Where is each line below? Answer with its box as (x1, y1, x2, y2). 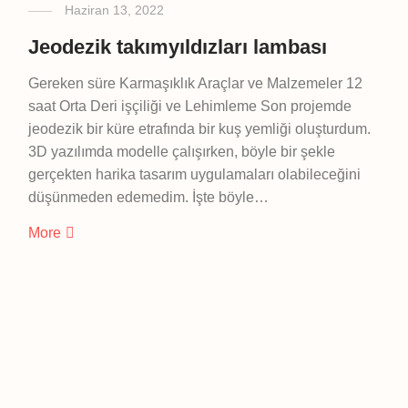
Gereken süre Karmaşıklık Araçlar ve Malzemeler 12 (27, 76, 362, 91)
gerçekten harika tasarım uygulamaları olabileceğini (27, 167, 361, 182)
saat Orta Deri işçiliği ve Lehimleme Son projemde (27, 98, 352, 114)
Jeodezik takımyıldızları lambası (27, 36, 327, 58)
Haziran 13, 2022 (64, 3, 164, 17)
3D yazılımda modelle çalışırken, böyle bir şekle (27, 144, 335, 159)
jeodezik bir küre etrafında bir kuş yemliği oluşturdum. (27, 121, 371, 137)
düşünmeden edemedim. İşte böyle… (27, 189, 269, 205)
